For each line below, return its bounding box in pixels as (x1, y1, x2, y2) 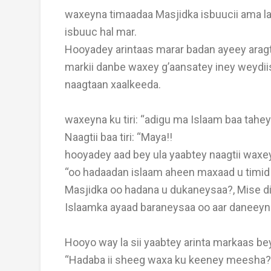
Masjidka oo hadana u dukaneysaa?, (65, 183, 235, 196)
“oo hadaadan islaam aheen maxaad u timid (65, 166, 270, 178)
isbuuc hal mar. (65, 25, 137, 38)
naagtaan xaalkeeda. (65, 78, 161, 91)
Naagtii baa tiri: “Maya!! (65, 131, 172, 143)
